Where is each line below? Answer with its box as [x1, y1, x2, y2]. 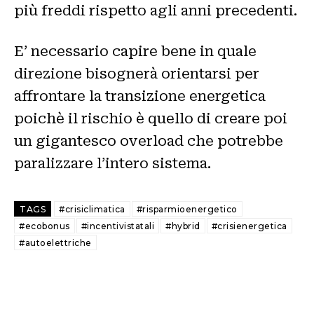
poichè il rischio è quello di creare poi [14, 110, 287, 128]
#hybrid [165, 221, 200, 232]
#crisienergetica [211, 221, 287, 232]
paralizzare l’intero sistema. [14, 155, 211, 172]
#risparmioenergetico [136, 204, 238, 215]
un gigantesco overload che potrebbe [14, 132, 283, 150]
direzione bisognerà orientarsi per [14, 65, 259, 83]
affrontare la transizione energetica [14, 88, 266, 105]
